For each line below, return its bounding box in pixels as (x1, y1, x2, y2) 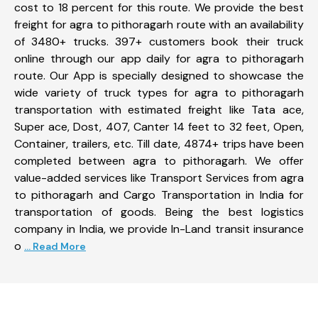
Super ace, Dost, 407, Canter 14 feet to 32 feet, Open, (14, 119, 304, 134)
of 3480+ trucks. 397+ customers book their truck (14, 33, 304, 49)
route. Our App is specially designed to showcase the (14, 67, 304, 83)
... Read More (24, 239, 86, 253)
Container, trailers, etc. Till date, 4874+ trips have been (14, 136, 304, 151)
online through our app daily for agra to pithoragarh (14, 50, 304, 66)
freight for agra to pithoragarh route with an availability (14, 16, 304, 32)
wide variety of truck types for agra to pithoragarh (14, 84, 304, 100)
